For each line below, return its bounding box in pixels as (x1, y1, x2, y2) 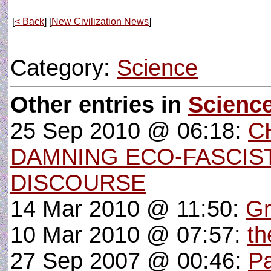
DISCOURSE (10, 170, 146, 195)
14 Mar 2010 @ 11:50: (10, 196, 246, 221)
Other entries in (10, 92, 188, 117)
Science (117, 55, 198, 80)
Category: (10, 55, 117, 80)
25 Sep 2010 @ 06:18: (10, 118, 248, 143)
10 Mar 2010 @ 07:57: (10, 222, 247, 247)
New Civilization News (51, 16, 149, 27)
